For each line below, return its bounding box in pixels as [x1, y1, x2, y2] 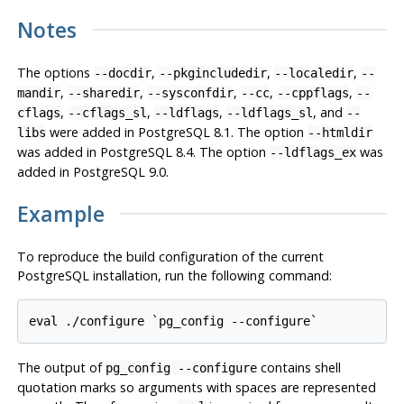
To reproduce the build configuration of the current [16, 248, 324, 266]
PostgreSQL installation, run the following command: [16, 267, 332, 285]
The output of [16, 358, 106, 376]
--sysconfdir [146, 86, 234, 101]
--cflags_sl [67, 106, 147, 121]
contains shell [256, 358, 341, 376]
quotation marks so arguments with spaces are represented [16, 378, 376, 396]
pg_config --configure [105, 360, 257, 375]
